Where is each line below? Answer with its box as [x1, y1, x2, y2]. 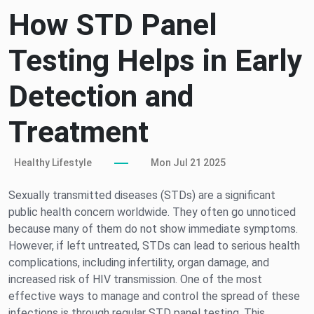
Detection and [8, 78, 193, 114]
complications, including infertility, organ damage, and [8, 256, 269, 270]
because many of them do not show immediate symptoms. [8, 222, 298, 236]
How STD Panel [8, 7, 217, 43]
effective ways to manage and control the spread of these [8, 289, 300, 303]
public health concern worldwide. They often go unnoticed [8, 205, 296, 219]
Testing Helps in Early [8, 43, 303, 78]
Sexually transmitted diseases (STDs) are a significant [8, 189, 275, 203]
